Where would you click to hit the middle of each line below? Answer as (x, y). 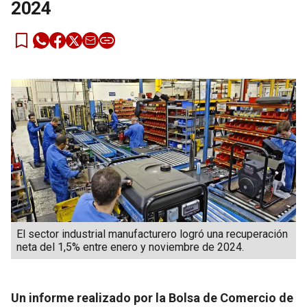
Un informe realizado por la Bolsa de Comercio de (152, 297)
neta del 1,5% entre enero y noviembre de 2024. (130, 247)
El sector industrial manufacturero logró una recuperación (152, 234)
